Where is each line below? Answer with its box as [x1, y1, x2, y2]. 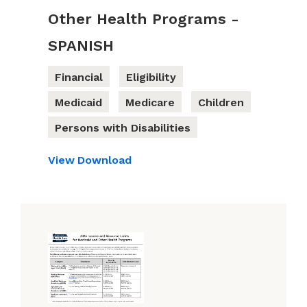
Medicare [125, 96, 175, 110]
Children [198, 96, 244, 110]
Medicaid [55, 96, 102, 110]
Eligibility [126, 71, 176, 84]
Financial [55, 71, 103, 84]
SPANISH [48, 37, 114, 55]
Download [77, 153, 132, 167]
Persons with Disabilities [55, 121, 191, 135]
